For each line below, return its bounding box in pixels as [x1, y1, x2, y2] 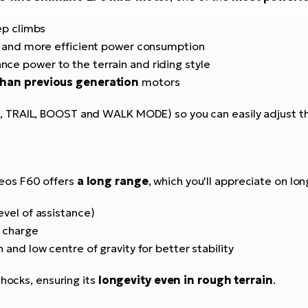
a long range [76, 174, 148, 188]
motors [139, 75, 180, 89]
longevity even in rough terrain [98, 273, 273, 287]
